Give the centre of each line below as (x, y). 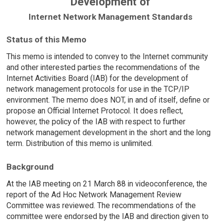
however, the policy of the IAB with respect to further (96, 122)
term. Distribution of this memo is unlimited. (79, 144)
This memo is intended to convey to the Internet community (107, 57)
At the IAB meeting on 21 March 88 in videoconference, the (107, 184)
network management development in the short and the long (108, 133)
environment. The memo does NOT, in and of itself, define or (108, 100)
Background (30, 166)
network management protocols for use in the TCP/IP (98, 89)
